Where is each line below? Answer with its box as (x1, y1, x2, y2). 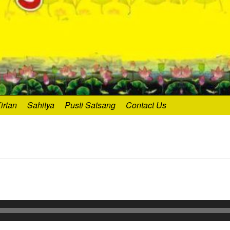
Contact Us (126, 99, 166, 111)
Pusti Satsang (65, 99, 116, 111)
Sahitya (27, 99, 54, 111)
